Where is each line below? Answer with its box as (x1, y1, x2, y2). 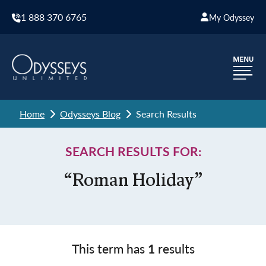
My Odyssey (209, 11, 254, 23)
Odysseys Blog (60, 107, 121, 121)
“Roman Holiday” (64, 172, 202, 191)
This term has (71, 240, 148, 257)
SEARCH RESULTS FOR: (65, 142, 201, 160)
